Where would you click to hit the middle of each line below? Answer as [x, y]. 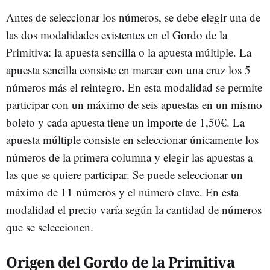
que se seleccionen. [50, 227]
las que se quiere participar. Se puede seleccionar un [124, 174]
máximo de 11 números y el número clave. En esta [122, 192]
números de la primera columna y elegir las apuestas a [129, 157]
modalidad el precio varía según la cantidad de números [134, 209]
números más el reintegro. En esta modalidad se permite [134, 87]
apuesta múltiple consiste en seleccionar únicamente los [132, 140]
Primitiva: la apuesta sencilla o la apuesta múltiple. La [129, 52]
